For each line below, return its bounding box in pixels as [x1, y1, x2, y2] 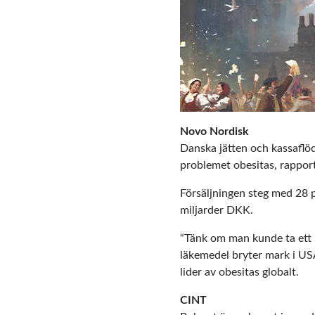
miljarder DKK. [180, 205, 253, 217]
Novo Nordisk [180, 126, 249, 138]
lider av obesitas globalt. [180, 266, 299, 278]
